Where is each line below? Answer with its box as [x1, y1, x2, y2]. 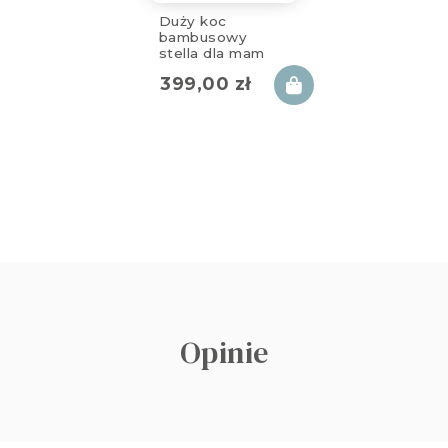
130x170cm [158, 60, 235, 77]
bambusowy [158, 28, 248, 45]
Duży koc [158, 12, 227, 29]
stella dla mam [158, 44, 265, 61]
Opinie [179, 331, 269, 373]
